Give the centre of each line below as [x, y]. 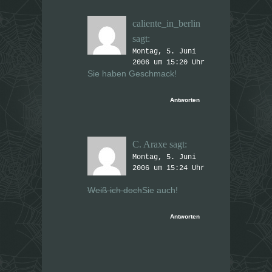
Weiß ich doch [115, 190]
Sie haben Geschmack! [132, 74]
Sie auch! [160, 190]
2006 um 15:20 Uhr [168, 63]
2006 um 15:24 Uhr [168, 168]
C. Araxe [150, 144]
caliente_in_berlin [166, 24]
